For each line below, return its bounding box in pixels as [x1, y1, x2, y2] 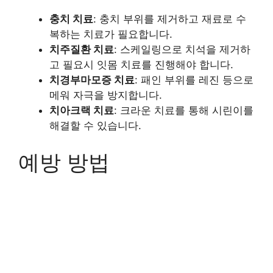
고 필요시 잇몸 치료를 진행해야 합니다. [49, 58, 233, 71]
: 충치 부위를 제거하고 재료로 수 [93, 13, 246, 26]
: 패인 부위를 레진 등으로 [135, 74, 253, 87]
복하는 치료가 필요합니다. [49, 28, 172, 41]
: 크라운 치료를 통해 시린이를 [114, 104, 253, 117]
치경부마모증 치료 [49, 74, 135, 87]
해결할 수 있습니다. [49, 119, 141, 132]
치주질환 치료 [49, 43, 114, 56]
